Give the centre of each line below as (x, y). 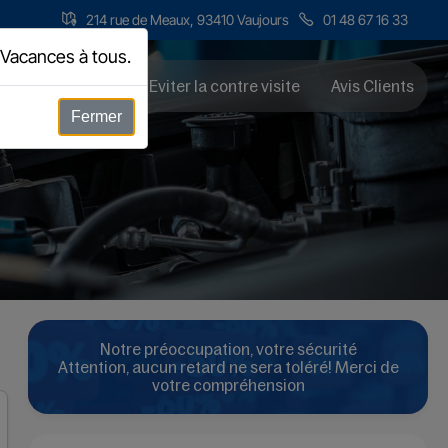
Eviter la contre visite (224, 86)
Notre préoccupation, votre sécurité (228, 349)
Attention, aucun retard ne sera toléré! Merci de (228, 367)
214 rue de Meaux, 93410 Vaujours (187, 19)
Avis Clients (372, 86)
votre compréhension (228, 385)
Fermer (96, 116)
